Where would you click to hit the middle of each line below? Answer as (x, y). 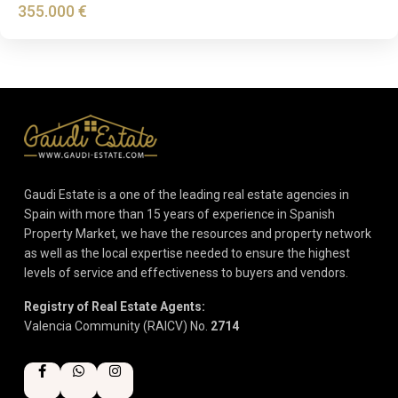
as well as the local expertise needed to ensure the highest (187, 253)
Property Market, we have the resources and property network (198, 233)
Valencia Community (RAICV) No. (117, 326)
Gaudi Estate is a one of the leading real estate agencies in (187, 194)
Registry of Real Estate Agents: (115, 306)
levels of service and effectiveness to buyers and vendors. (186, 272)
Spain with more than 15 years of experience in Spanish (179, 214)
